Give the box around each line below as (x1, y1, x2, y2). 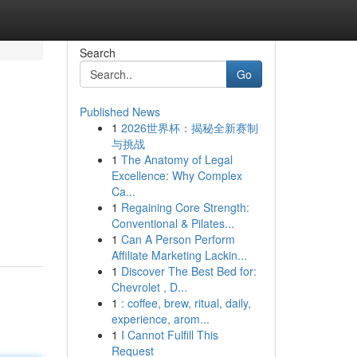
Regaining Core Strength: (120, 199, 249, 215)
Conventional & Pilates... (111, 215, 234, 231)
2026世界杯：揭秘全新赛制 (120, 120, 258, 135)
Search (79, 45, 116, 61)
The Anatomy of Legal (120, 151, 233, 167)
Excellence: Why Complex (111, 167, 242, 183)
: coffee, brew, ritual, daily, (120, 295, 251, 311)
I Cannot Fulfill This (120, 327, 218, 343)
